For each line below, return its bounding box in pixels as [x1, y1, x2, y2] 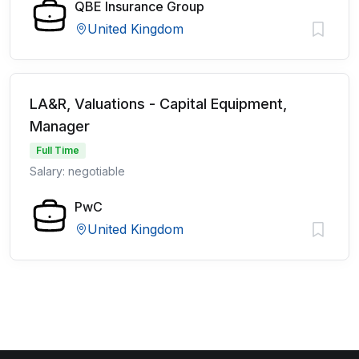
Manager [30, 118, 90, 135]
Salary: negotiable [30, 164, 125, 178]
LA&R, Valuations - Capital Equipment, [30, 95, 287, 112]
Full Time [36, 144, 79, 156]
